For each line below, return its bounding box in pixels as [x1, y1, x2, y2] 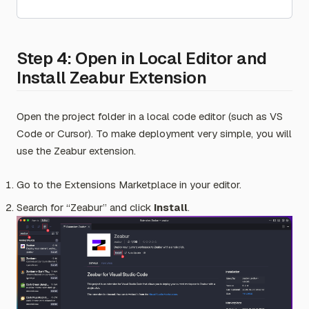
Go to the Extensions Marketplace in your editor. [17, 177, 241, 191]
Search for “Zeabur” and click [17, 200, 154, 214]
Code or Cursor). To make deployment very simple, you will [17, 126, 292, 140]
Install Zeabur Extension [17, 66, 207, 88]
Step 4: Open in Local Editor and [17, 47, 267, 69]
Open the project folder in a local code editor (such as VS [17, 109, 283, 123]
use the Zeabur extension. [17, 143, 136, 157]
